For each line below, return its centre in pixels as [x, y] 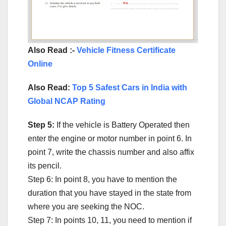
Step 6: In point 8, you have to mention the [102, 179]
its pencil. [45, 165]
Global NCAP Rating [67, 101]
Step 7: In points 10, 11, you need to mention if [110, 220]
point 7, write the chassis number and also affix [111, 152]
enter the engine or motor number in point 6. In [110, 138]
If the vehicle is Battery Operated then [123, 125]
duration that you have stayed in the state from [109, 193]
